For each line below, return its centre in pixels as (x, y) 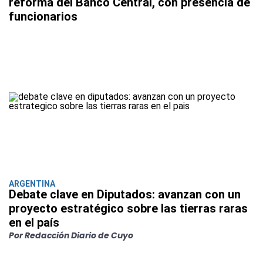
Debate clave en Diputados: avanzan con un (125, 195)
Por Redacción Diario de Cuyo (71, 236)
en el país (34, 223)
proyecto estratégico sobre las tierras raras (128, 209)
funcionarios (43, 17)
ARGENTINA (32, 184)
